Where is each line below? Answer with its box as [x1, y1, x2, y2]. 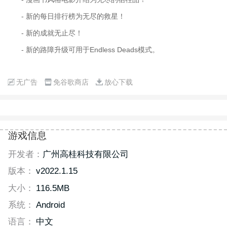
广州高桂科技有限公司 [42, 149, 129, 159]
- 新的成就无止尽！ [21, 28, 83, 37]
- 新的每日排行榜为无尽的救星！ [21, 12, 126, 20]
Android [35, 200, 65, 210]
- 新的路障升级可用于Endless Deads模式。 [21, 45, 160, 54]
